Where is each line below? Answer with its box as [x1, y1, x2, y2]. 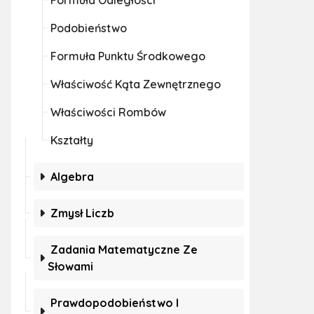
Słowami [48, 259, 93, 273]
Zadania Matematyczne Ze [50, 243, 198, 257]
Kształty [50, 133, 93, 147]
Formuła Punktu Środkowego [50, 49, 205, 63]
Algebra [50, 170, 94, 184]
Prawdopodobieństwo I [50, 296, 179, 310]
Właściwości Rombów [50, 105, 166, 119]
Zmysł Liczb [50, 206, 114, 220]
